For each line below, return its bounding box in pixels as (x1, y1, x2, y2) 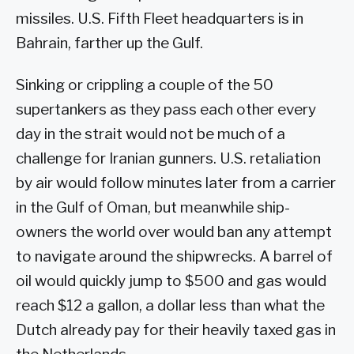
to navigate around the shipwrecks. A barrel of (16, 247, 333, 266)
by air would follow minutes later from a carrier (16, 174, 336, 193)
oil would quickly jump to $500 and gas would (16, 272, 326, 291)
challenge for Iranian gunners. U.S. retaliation (16, 149, 321, 168)
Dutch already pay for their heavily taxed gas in (16, 321, 336, 340)
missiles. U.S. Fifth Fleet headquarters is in (16, 9, 303, 28)
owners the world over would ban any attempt (16, 223, 332, 242)
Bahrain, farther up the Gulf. (16, 33, 203, 52)
